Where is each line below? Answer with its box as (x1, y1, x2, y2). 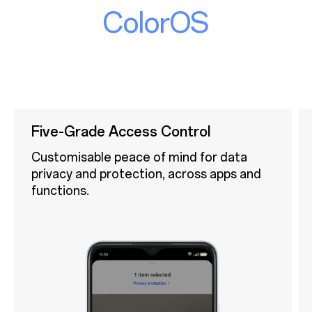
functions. (31, 182, 89, 198)
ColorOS (103, 6, 209, 40)
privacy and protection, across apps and (31, 166, 261, 181)
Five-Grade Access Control (31, 123, 210, 140)
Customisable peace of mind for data (31, 149, 247, 164)
